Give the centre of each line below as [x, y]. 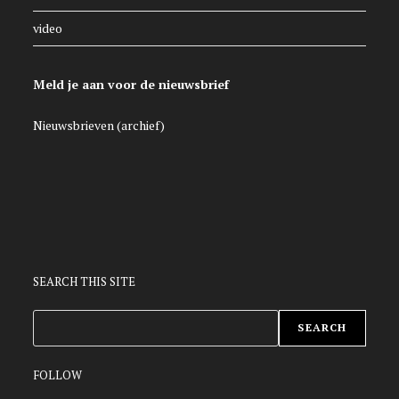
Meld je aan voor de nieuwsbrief [131, 85]
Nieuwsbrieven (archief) [99, 126]
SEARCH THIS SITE [85, 282]
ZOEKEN [58, 321]
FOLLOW [58, 375]
